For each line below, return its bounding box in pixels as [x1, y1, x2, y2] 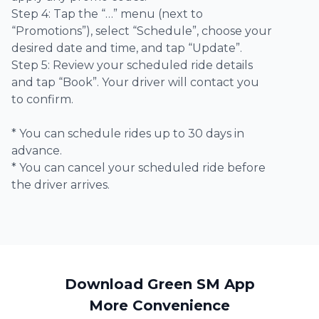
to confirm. [11, 92, 73, 106]
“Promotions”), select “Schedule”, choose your [11, 23, 272, 38]
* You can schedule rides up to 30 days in [11, 126, 244, 140]
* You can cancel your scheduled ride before [11, 160, 266, 174]
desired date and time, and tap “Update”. [11, 41, 242, 55]
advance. [11, 143, 62, 157]
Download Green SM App [64, 275, 255, 293]
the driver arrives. [11, 177, 110, 192]
